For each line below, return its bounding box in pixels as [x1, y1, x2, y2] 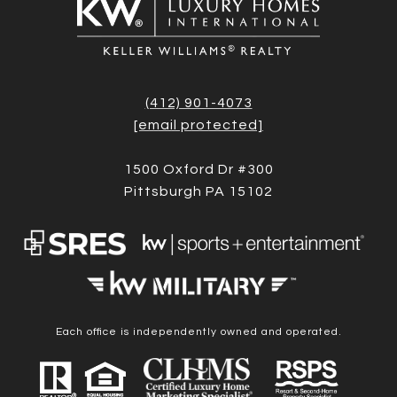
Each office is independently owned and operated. [55, 325, 342, 338]
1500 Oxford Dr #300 [123, 162, 274, 177]
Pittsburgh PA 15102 [124, 184, 273, 199]
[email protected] [134, 118, 263, 133]
